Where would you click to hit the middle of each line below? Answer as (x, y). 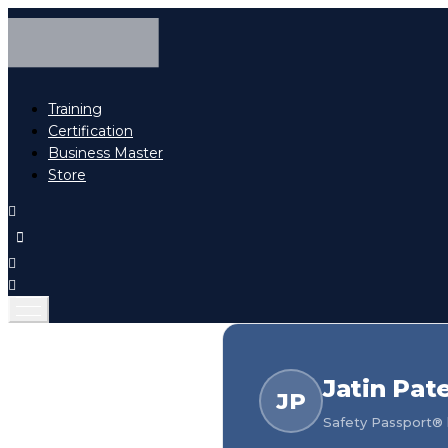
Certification (90, 131)
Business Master (105, 153)
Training (75, 109)
